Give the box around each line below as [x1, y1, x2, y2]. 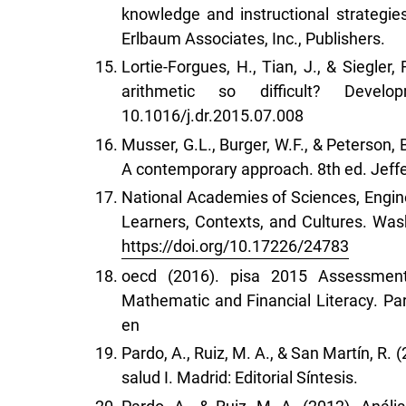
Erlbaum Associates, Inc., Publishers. [121, 28, 385, 48]
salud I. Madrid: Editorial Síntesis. [121, 368, 358, 388]
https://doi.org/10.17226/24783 [121, 237, 349, 256]
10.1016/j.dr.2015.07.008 [121, 106, 304, 126]
